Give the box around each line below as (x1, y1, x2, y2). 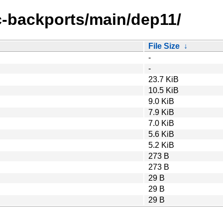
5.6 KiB (148, 129, 174, 138)
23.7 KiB (148, 75, 179, 84)
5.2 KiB (148, 140, 174, 149)
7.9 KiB (148, 108, 174, 116)
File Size (148, 41, 180, 50)
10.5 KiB (148, 86, 179, 95)
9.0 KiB (148, 97, 174, 106)
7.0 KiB (148, 118, 174, 127)
